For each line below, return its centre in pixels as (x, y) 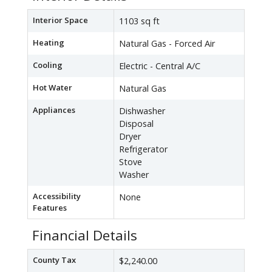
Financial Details (85, 236)
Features (50, 208)
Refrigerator (143, 149)
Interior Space (60, 20)
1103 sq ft (139, 21)
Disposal (136, 124)
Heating (49, 43)
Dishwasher (142, 111)
